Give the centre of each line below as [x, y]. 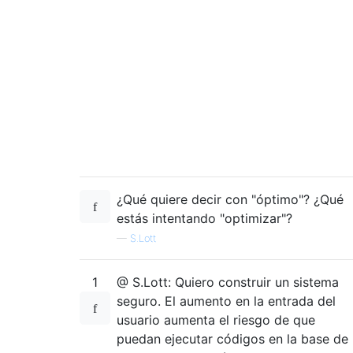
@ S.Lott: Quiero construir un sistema [228, 282]
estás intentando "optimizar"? [204, 218]
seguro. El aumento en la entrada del [226, 301]
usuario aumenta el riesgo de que [216, 320]
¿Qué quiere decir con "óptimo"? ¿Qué [230, 199]
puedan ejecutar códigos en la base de [232, 338]
